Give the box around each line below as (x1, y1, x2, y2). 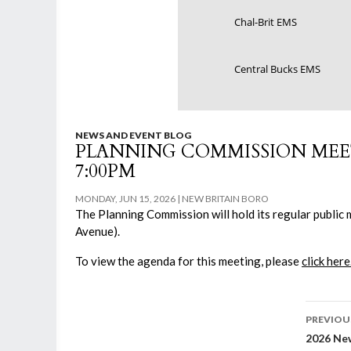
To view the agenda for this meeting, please (75, 254, 302, 268)
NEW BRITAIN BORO (182, 193, 269, 204)
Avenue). (75, 224, 120, 238)
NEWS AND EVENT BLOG (75, 129, 191, 141)
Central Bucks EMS (234, 62, 320, 76)
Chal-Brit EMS (234, 15, 297, 29)
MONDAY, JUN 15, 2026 (75, 193, 175, 204)
